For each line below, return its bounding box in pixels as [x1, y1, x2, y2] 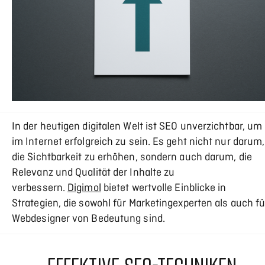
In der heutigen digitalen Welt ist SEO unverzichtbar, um [12, 120, 263, 134]
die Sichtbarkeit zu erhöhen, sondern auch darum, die [12, 151, 252, 165]
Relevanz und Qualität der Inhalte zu [12, 166, 175, 180]
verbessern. [12, 182, 68, 196]
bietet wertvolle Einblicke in [101, 182, 227, 196]
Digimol [67, 182, 101, 196]
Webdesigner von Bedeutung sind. [12, 212, 165, 227]
